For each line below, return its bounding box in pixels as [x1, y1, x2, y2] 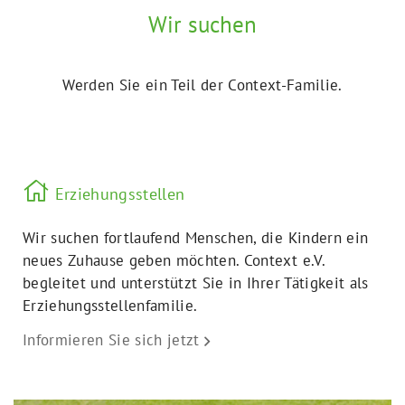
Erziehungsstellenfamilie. [23, 295, 198, 316]
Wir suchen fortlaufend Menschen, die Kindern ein [23, 227, 369, 248]
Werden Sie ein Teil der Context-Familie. [62, 74, 343, 95]
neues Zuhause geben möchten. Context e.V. [23, 250, 325, 270]
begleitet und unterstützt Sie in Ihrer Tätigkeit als [23, 272, 369, 293]
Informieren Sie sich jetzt [23, 329, 200, 350]
